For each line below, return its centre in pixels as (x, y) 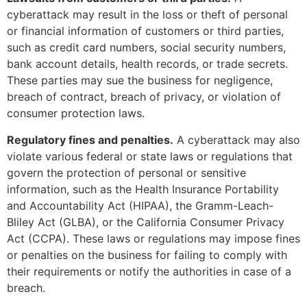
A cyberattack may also (237, 139)
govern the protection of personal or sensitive (126, 172)
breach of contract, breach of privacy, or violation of (144, 97)
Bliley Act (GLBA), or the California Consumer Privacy (146, 222)
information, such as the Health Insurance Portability (143, 189)
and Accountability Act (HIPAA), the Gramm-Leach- (140, 205)
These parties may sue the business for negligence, (140, 81)
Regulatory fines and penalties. (90, 139)
